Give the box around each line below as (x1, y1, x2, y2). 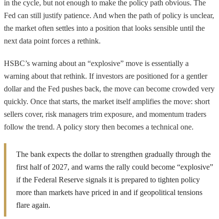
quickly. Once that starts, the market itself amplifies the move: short (4, 97, 210, 106)
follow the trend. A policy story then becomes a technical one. (4, 122, 194, 131)
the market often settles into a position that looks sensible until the (4, 23, 205, 32)
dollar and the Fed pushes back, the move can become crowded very (4, 84, 215, 93)
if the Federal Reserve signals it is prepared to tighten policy (16, 175, 200, 184)
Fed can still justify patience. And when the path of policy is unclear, (4, 11, 214, 20)
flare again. (16, 200, 50, 209)
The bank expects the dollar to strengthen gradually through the (16, 150, 211, 158)
